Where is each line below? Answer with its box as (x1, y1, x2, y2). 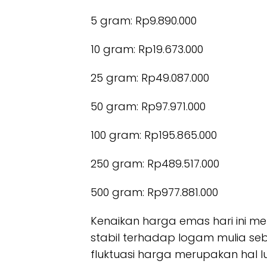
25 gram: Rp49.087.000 (91, 70, 209, 85)
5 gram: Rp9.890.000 (91, 13, 197, 28)
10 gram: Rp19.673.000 (91, 41, 203, 57)
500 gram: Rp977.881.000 (91, 184, 218, 200)
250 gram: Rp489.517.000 (91, 156, 219, 171)
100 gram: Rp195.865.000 (91, 127, 217, 142)
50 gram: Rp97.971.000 (91, 98, 206, 114)
